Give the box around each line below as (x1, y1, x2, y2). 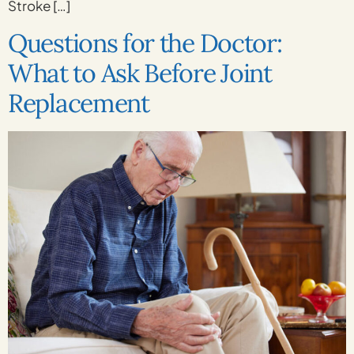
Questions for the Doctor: (8, 26, 282, 59)
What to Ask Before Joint (8, 56, 272, 89)
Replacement (8, 86, 149, 119)
